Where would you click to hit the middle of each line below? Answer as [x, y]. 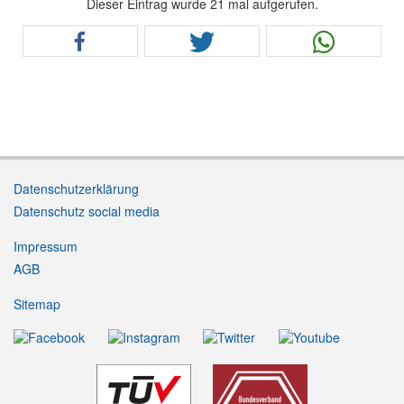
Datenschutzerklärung [76, 188]
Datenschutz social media [87, 211]
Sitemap [37, 303]
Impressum [46, 246]
